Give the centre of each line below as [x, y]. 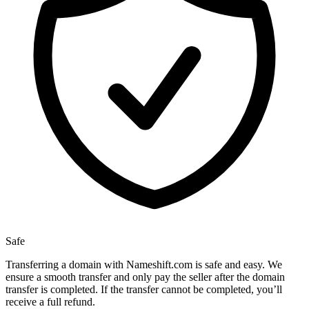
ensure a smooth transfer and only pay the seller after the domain [145, 277]
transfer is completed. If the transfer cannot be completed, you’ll [144, 290]
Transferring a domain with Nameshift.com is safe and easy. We [144, 265]
